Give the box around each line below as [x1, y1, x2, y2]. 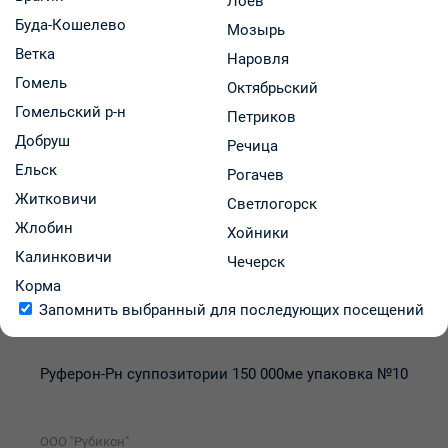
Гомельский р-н [15, 102, 126, 121]
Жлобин [15, 218, 73, 237]
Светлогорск [226, 194, 317, 213]
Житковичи [15, 189, 97, 208]
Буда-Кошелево [15, 15, 126, 34]
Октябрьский [226, 78, 318, 97]
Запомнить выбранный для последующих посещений [39, 300, 424, 319]
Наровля [226, 49, 289, 68]
